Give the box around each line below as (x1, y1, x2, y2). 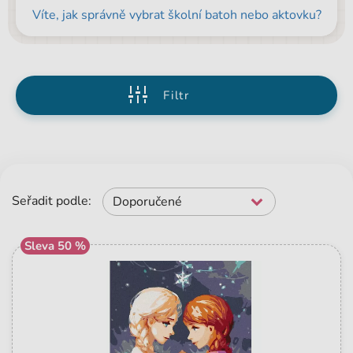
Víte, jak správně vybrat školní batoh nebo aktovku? (32, 6, 321, 24)
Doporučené (113, 193, 182, 211)
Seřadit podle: (12, 192, 91, 210)
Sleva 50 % (24, 238, 86, 255)
